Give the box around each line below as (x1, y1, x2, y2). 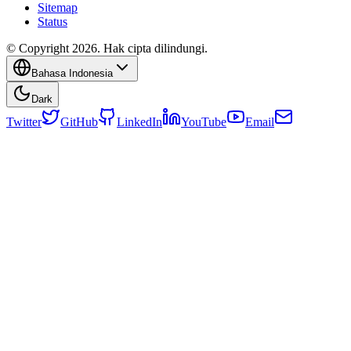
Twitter (6, 115, 42, 129)
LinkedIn (117, 115, 162, 129)
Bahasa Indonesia (31, 67, 113, 80)
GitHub (60, 115, 98, 129)
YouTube (181, 115, 226, 129)
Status (38, 15, 67, 29)
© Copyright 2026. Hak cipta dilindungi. (6, 42, 208, 56)
